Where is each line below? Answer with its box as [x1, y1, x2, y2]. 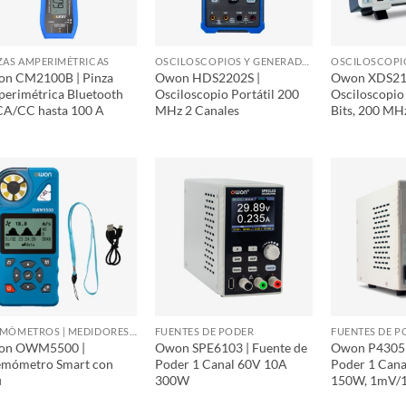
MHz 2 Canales [154, 101, 239, 118]
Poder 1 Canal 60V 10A [154, 355, 287, 372]
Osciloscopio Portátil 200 [154, 85, 299, 101]
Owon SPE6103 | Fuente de [154, 339, 307, 355]
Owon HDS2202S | [154, 69, 260, 85]
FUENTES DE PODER [154, 324, 255, 337]
